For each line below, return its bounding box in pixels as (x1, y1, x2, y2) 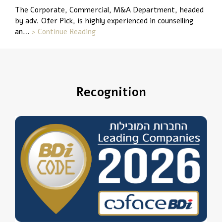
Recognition (76, 84, 146, 100)
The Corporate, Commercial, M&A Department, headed (15, 5, 204, 15)
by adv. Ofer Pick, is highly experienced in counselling (15, 16, 193, 26)
